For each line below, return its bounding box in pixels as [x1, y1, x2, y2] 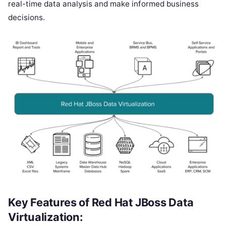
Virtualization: [8, 210, 83, 224]
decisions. [8, 12, 45, 22]
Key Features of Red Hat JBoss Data [8, 196, 194, 209]
